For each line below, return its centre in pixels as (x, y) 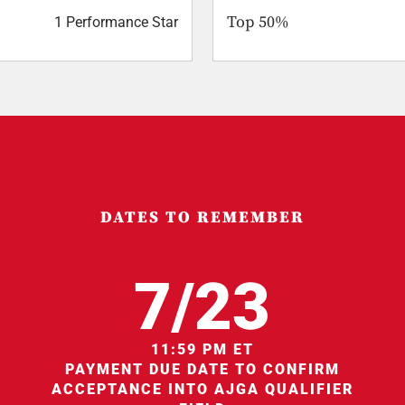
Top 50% (258, 23)
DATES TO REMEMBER (202, 217)
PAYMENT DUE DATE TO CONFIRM (202, 369)
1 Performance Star (116, 23)
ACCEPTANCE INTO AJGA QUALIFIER (202, 389)
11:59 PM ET (202, 349)
